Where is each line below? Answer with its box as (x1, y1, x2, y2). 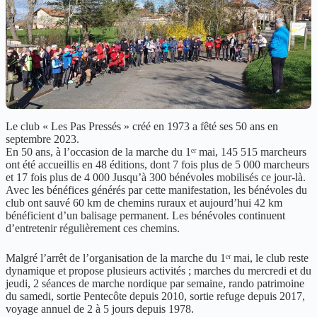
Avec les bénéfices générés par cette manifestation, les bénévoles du (6, 183, 307, 196)
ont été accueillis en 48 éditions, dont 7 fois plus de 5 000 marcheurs (6, 158, 309, 171)
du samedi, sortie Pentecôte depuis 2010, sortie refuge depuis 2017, (6, 289, 305, 302)
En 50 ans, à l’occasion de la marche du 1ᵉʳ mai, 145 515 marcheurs (6, 145, 306, 158)
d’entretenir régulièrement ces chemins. (6, 221, 180, 234)
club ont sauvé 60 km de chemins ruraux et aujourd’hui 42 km (6, 196, 282, 209)
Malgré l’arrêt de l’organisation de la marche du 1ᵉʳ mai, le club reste (6, 251, 309, 264)
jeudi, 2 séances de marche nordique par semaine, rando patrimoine (6, 277, 304, 289)
